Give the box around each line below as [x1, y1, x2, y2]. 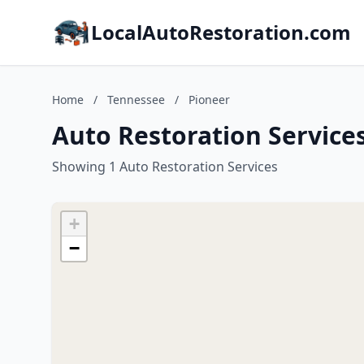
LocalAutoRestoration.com [91, 19, 351, 45]
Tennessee [107, 92, 165, 107]
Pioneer [188, 92, 230, 107]
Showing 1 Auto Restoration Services [52, 158, 278, 175]
